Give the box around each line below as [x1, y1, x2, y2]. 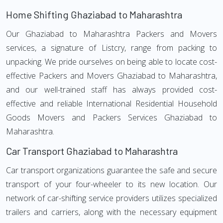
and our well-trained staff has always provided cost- [6, 84, 217, 95]
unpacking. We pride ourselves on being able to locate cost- [6, 56, 217, 67]
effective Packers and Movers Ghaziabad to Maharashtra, [6, 70, 217, 81]
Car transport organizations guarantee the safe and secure [6, 165, 217, 176]
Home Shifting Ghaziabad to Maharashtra [6, 8, 182, 20]
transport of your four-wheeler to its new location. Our [6, 179, 217, 190]
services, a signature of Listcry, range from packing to [6, 42, 217, 53]
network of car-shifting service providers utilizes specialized [6, 193, 217, 204]
